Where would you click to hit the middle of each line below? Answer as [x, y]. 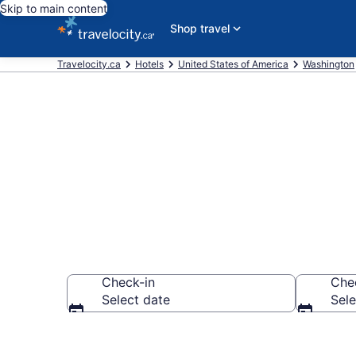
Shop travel [199, 28]
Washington [329, 64]
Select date [136, 300]
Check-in [128, 282]
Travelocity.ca [89, 64]
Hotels [149, 64]
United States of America [233, 64]
